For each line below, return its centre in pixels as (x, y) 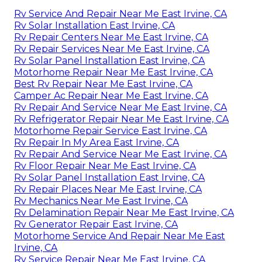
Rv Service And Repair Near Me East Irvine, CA (120, 14)
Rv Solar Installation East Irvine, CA (94, 26)
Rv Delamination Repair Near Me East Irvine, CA (124, 213)
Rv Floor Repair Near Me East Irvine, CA (105, 166)
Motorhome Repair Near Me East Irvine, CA (113, 73)
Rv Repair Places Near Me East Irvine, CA (108, 189)
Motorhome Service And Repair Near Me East (120, 236)
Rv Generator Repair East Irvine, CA (96, 225)
